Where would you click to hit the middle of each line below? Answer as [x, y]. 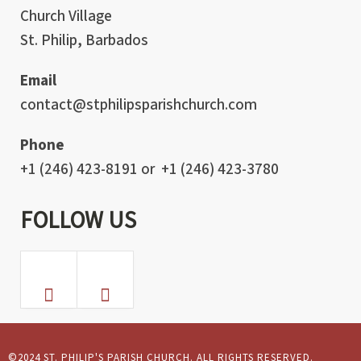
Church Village [66, 17]
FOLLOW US [78, 220]
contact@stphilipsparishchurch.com [139, 106]
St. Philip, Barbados [84, 41]
